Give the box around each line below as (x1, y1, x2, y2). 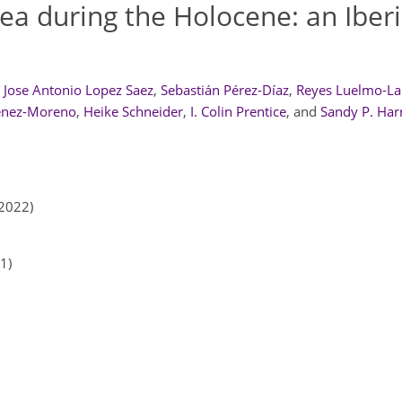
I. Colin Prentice (190, 102, 286, 120)
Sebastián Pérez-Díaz (160, 81, 289, 99)
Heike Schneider (83, 102, 183, 120)
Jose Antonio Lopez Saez (3, 81, 153, 99)
